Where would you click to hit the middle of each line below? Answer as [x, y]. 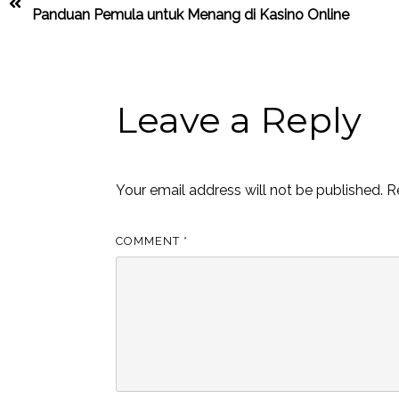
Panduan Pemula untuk [108, 15]
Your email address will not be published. [250, 190]
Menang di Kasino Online [268, 15]
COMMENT [150, 241]
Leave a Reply [239, 120]
